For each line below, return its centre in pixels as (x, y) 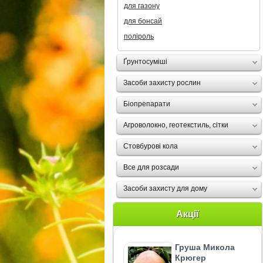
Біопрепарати (147, 104)
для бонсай (143, 21)
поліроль (139, 36)
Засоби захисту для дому (165, 188)
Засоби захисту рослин (162, 83)
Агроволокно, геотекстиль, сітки (176, 125)
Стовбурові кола (151, 146)
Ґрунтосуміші (145, 62)
